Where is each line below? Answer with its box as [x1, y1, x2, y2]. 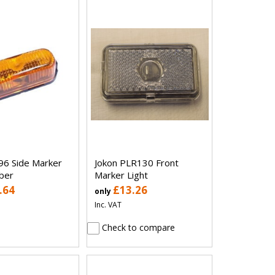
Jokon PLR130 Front [95, 156, 179, 169]
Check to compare [99, 221, 176, 233]
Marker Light [95, 168, 149, 181]
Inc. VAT [95, 199, 122, 210]
